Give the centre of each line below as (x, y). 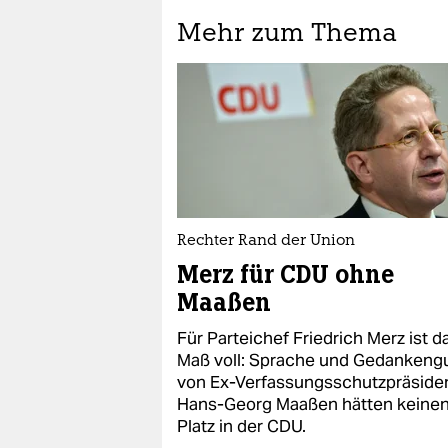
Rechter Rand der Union (266, 241)
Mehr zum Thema (287, 34)
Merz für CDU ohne (285, 274)
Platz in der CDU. (241, 426)
